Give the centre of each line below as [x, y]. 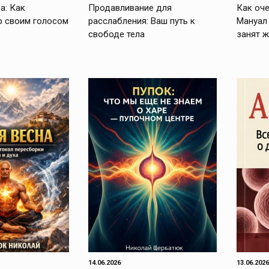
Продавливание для [130, 8]
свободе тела [117, 34]
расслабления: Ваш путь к [142, 21]
